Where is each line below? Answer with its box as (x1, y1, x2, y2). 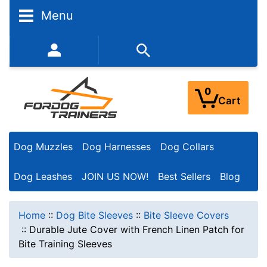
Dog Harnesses (82, 141, 151, 153)
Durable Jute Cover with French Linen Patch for (29, 223, 244, 235)
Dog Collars (160, 141, 214, 153)
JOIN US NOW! (82, 170, 148, 182)
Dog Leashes (14, 170, 72, 182)
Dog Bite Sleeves (56, 209, 133, 221)
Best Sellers (158, 170, 210, 182)
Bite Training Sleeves (18, 237, 112, 250)
